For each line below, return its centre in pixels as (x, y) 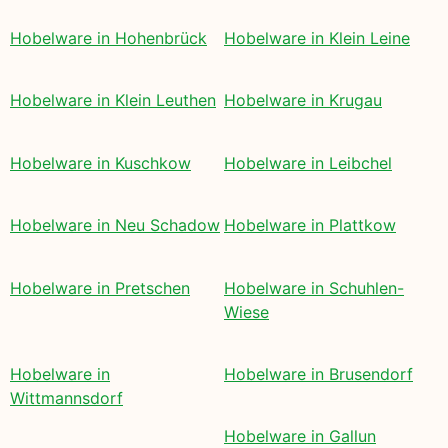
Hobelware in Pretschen (100, 287)
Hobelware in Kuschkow (100, 162)
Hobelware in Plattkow (310, 225)
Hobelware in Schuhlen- (314, 287)
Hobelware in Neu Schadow (115, 225)
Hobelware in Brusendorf (318, 374)
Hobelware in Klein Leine (317, 38)
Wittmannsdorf (66, 398)
